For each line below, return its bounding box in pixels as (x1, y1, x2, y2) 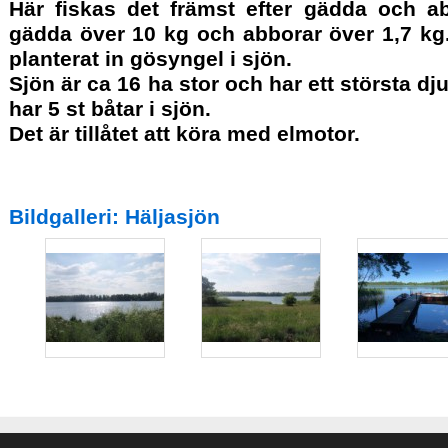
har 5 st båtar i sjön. (9, 96, 211, 121)
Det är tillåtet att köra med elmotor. (9, 121, 360, 146)
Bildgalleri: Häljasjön (9, 204, 220, 229)
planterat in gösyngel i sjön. (9, 46, 292, 71)
